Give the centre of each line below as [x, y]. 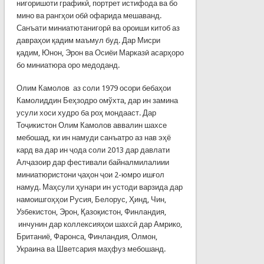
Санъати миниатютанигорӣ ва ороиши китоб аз [98, 28]
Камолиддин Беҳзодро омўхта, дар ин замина [97, 100]
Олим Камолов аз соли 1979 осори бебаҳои [93, 88]
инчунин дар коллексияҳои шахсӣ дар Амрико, [99, 224]
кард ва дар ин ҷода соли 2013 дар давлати [93, 150]
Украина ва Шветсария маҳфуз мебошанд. [91, 249]
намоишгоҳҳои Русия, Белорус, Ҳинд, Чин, [91, 199]
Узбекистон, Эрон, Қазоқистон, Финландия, [91, 212]
